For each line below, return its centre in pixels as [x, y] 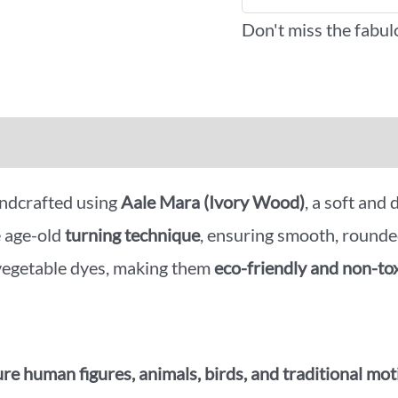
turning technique [132, 234]
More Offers [131, 142]
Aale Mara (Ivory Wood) [213, 201]
